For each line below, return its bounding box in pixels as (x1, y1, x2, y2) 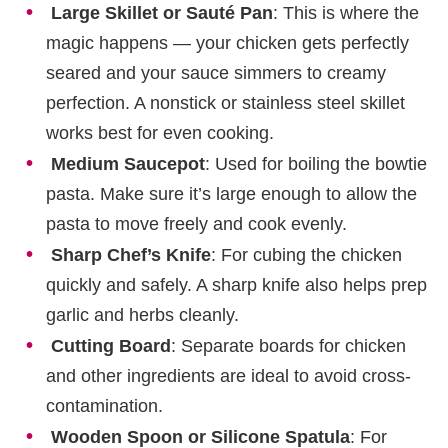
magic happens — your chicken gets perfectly (46, 33, 409, 54)
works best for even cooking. (46, 123, 274, 144)
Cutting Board (51, 336, 171, 357)
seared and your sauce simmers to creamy (46, 63, 386, 84)
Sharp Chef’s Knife (51, 245, 211, 266)
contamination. (46, 396, 163, 417)
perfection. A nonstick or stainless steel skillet (46, 93, 405, 114)
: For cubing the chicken (211, 245, 402, 266)
